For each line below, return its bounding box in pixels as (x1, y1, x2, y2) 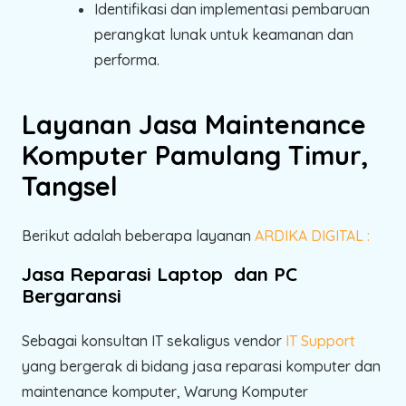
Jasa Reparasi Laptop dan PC (22, 261, 297, 285)
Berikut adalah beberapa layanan (22, 226, 255, 245)
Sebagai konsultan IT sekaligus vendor (22, 331, 285, 350)
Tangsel (22, 169, 118, 202)
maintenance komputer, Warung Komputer (22, 382, 308, 401)
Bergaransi (22, 283, 121, 307)
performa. (94, 50, 159, 69)
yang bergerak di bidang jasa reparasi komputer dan (22, 356, 381, 375)
